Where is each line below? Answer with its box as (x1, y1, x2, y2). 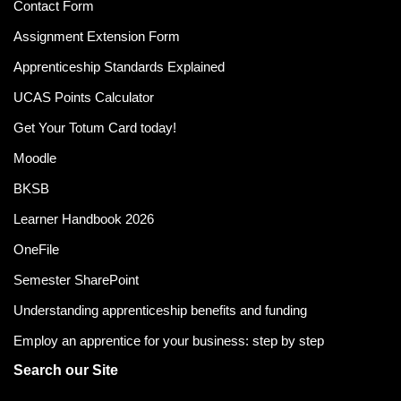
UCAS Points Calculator (13, 90, 154, 105)
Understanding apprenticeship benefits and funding (13, 303, 307, 318)
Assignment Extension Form (13, 29, 180, 44)
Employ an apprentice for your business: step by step (13, 333, 324, 348)
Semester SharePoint (13, 272, 139, 287)
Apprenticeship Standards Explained (13, 59, 225, 74)
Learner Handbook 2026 (13, 211, 154, 226)
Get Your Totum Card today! (13, 120, 176, 135)
